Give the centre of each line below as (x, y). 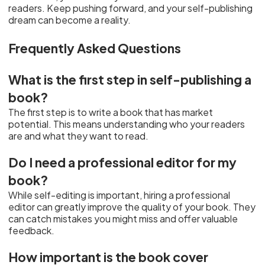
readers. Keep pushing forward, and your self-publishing (131, 8)
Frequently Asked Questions (95, 48)
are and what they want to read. (79, 136)
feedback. (32, 230)
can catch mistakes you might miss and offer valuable (123, 219)
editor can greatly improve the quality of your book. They (132, 207)
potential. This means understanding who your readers (127, 124)
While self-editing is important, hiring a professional (119, 195)
